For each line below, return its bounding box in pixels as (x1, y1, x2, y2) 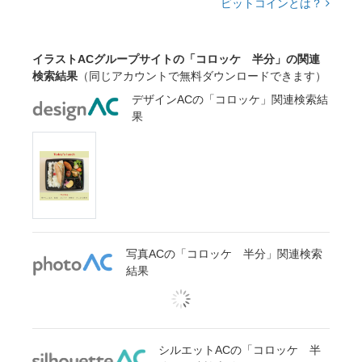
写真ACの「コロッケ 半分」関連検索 (126, 247, 322, 261)
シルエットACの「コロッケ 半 (158, 343, 321, 357)
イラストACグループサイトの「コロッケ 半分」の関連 (32, 53, 320, 66)
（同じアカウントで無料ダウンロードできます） (78, 69, 326, 83)
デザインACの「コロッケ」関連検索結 (132, 93, 329, 107)
